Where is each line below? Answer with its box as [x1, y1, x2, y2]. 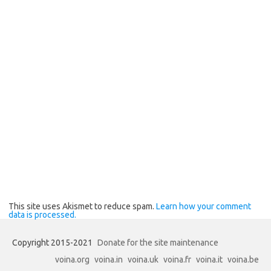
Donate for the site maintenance [97, 237, 218, 247]
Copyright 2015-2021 [12, 237, 94, 247]
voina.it [196, 254, 223, 264]
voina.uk [128, 254, 158, 264]
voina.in [94, 254, 123, 264]
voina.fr [163, 254, 191, 264]
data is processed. [8, 209, 76, 220]
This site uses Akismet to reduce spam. [8, 201, 156, 211]
